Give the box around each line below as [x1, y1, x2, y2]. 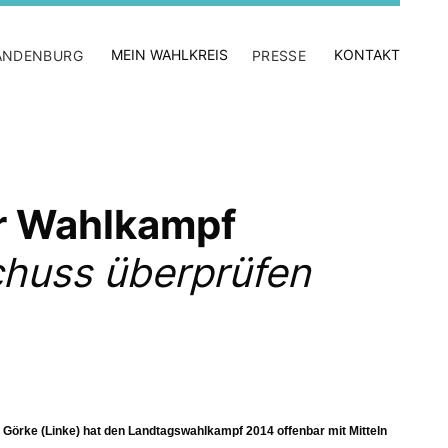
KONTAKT [334, 46, 400, 63]
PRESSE [251, 47, 306, 64]
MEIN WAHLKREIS [110, 46, 228, 63]
